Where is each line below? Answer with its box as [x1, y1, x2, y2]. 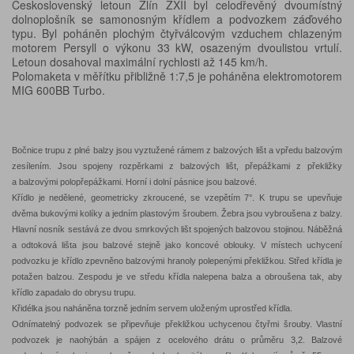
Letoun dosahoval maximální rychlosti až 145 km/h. [12, 54, 268, 70]
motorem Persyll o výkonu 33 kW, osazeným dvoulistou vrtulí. [12, 40, 342, 56]
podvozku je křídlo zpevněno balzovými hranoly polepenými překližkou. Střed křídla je [12, 256, 342, 266]
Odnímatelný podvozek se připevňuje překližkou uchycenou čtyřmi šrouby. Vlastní [12, 319, 342, 330]
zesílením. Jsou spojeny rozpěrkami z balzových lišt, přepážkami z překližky [12, 161, 342, 171]
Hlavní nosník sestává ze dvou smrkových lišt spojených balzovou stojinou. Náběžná [12, 224, 342, 235]
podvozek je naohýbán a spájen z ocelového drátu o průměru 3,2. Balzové [12, 335, 342, 345]
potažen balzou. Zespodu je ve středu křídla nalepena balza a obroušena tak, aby [12, 272, 342, 282]
